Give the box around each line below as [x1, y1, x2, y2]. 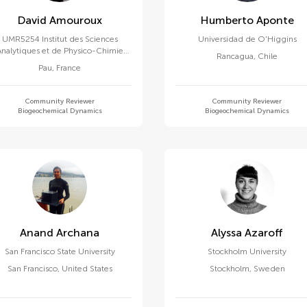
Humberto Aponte [256, 14, 295, 27]
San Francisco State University [4, 247, 115, 256]
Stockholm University [208, 247, 287, 256]
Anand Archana [56, 226, 100, 239]
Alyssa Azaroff [245, 226, 284, 239]
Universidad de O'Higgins [197, 34, 297, 44]
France [56, 63, 82, 73]
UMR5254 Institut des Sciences [1, 34, 118, 44]
